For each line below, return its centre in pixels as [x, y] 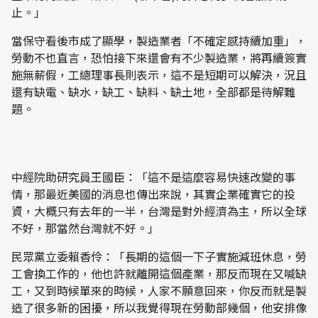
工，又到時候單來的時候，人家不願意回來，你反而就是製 [159, 290]
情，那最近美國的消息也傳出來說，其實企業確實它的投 [153, 194]
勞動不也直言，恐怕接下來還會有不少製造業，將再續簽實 [159, 57]
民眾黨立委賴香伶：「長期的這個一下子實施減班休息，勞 [159, 256]
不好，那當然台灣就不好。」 [85, 228]
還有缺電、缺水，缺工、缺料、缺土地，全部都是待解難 [153, 92]
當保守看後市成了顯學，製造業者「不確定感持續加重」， [159, 40]
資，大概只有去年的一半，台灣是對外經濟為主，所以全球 [159, 211]
